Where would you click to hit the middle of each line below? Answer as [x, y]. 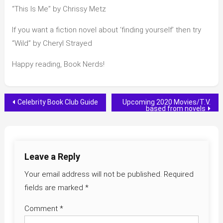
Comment [42, 209]
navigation [40, 122]
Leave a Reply [52, 157]
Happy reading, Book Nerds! [58, 64]
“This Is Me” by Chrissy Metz [59, 9]
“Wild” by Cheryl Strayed [52, 44]
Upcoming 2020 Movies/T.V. [167, 102]
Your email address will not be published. [93, 174]
